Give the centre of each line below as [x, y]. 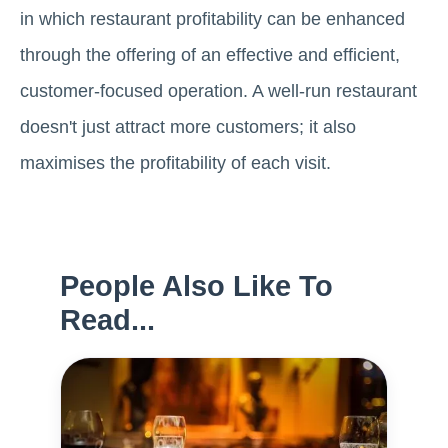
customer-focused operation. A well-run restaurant [218, 90]
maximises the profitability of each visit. [175, 162]
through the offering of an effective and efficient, [210, 54]
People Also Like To [196, 285]
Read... [107, 319]
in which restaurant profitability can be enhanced [212, 18]
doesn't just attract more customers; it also [188, 126]
